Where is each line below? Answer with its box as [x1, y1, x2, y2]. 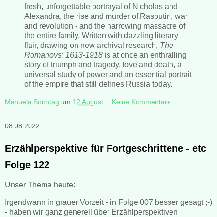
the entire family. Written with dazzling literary [24, 31, 178, 40]
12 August [73, 98, 103, 106]
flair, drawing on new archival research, [24, 41, 160, 49]
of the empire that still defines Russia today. [24, 79, 172, 88]
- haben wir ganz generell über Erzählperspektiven [5, 207, 178, 216]
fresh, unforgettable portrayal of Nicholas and [24, 2, 178, 11]
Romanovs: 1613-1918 [24, 50, 103, 59]
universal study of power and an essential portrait [24, 70, 192, 78]
